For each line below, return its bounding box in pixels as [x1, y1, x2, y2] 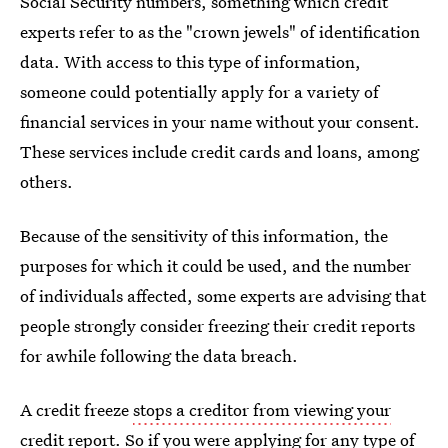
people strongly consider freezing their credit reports [20, 314, 415, 337]
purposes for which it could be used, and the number [20, 254, 411, 277]
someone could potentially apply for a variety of [20, 80, 379, 103]
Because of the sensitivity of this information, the [20, 224, 388, 247]
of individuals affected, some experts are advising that [20, 284, 426, 307]
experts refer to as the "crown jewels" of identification [20, 20, 420, 43]
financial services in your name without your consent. [20, 110, 420, 133]
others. [20, 170, 73, 193]
